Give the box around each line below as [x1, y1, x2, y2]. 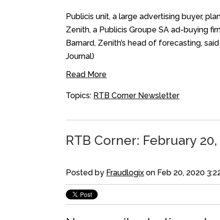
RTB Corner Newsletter [93, 91, 180, 101]
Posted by [66, 167, 107, 177]
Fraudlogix [106, 167, 144, 177]
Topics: [66, 91, 94, 101]
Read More [66, 70, 107, 80]
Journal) [66, 52, 95, 61]
